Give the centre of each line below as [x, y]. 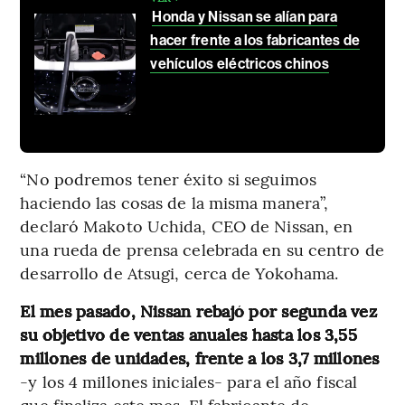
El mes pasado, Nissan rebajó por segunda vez [198, 310]
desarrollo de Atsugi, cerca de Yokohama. [179, 272]
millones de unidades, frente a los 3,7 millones [200, 357]
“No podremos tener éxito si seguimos [168, 178]
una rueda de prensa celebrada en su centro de [202, 249]
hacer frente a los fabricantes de [255, 40]
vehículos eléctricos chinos [240, 63]
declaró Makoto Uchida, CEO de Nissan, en [187, 225]
